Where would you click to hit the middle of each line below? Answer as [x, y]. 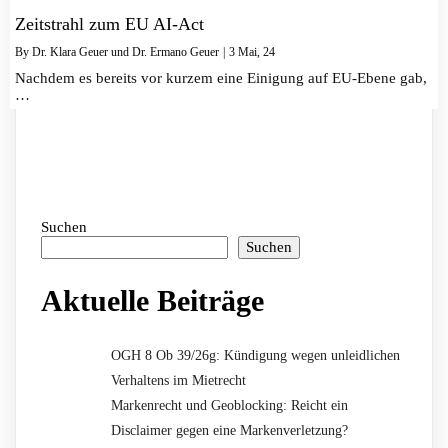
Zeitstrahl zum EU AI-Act [109, 24]
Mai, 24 [256, 52]
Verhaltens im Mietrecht [178, 380]
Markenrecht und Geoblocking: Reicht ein [229, 405]
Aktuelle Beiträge [152, 301]
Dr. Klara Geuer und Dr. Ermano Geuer [125, 52]
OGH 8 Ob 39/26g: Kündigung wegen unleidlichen [255, 355]
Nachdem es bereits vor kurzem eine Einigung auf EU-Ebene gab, [221, 78]
